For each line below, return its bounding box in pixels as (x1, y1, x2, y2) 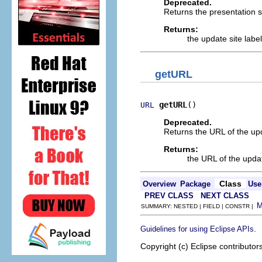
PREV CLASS (144, 191, 194, 200)
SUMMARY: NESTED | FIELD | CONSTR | (141, 202, 257, 209)
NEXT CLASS (201, 191, 249, 200)
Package (180, 179, 211, 188)
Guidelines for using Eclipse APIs (140, 224, 254, 233)
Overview (143, 179, 176, 188)
